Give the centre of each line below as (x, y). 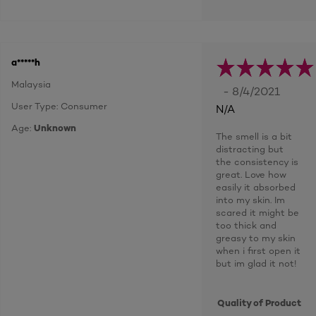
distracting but (250, 149)
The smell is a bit (254, 136)
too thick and (246, 225)
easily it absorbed (256, 187)
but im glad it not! (256, 263)
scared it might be (257, 212)
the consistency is (257, 162)
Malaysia (31, 84)
